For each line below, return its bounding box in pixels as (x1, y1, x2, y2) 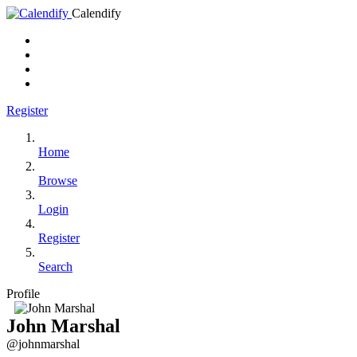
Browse (38, 174, 77, 187)
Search (38, 260, 73, 273)
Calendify (72, 6, 121, 20)
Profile (6, 287, 40, 300)
